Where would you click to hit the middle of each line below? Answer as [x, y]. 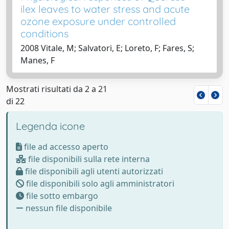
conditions [44, 33]
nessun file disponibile [68, 208]
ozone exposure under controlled [98, 21]
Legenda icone [50, 126]
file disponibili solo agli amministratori [99, 183]
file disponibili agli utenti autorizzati [93, 171]
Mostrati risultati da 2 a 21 [57, 89]
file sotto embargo [61, 196]
